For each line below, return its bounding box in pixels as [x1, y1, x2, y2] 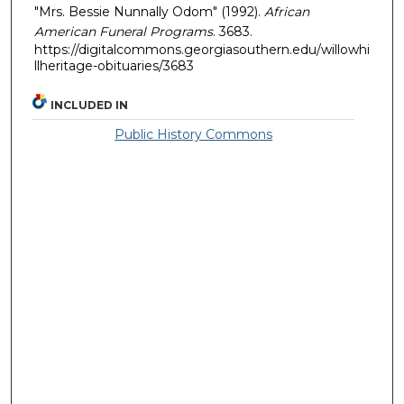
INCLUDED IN [50, 98, 129, 113]
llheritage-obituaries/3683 [34, 57, 194, 74]
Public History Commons [115, 126, 273, 143]
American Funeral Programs [34, 23, 213, 40]
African [264, 3, 309, 20]
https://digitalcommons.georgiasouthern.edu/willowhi [34, 41, 370, 58]
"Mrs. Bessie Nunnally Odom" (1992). [34, 3, 264, 20]
